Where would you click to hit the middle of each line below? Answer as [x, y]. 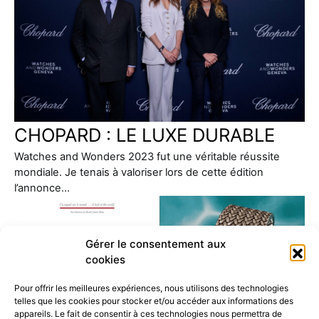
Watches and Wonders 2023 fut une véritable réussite [147, 156]
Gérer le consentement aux [156, 244]
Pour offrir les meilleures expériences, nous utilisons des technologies [151, 288]
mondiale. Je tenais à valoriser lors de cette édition [139, 172]
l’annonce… [42, 188]
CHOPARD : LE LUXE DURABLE [145, 135]
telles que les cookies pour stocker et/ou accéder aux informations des [154, 301]
